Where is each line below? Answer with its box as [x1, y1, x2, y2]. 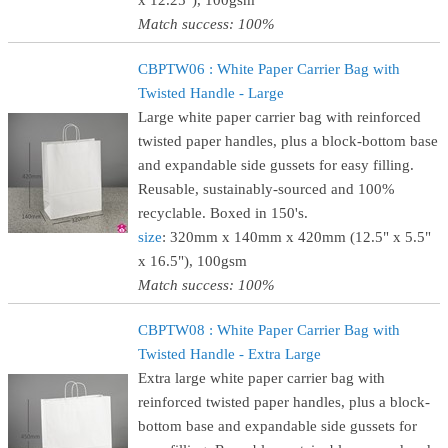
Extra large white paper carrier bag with [138, 370, 385, 386]
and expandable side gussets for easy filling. [138, 157, 414, 173]
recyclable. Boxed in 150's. [138, 205, 308, 221]
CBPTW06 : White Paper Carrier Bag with [138, 61, 400, 77]
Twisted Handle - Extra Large [138, 346, 321, 362]
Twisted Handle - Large [138, 85, 284, 101]
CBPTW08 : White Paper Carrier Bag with [138, 322, 400, 338]
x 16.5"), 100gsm [138, 253, 247, 269]
